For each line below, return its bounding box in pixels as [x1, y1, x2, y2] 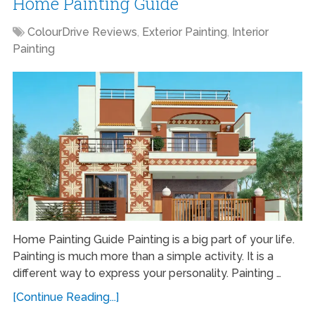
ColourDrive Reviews [27, 25, 137, 39]
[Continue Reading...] [12, 290, 119, 304]
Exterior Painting [141, 25, 227, 39]
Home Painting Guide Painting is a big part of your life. [12, 233, 295, 247]
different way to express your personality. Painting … [12, 266, 281, 281]
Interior [231, 25, 269, 39]
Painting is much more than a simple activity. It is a [12, 250, 274, 264]
